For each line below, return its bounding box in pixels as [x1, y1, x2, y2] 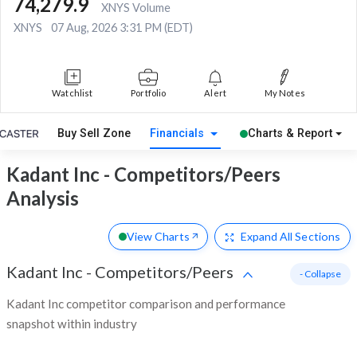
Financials [150, 127, 207, 141]
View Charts [126, 229, 190, 243]
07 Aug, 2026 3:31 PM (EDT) [51, 21, 193, 35]
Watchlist [52, 88, 93, 99]
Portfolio [131, 88, 167, 99]
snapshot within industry [6, 316, 137, 331]
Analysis [6, 186, 79, 210]
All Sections [277, 229, 340, 243]
